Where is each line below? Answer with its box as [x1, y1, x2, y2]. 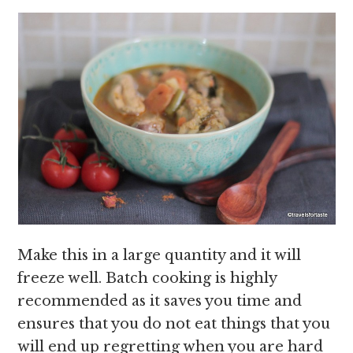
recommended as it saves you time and [17, 292, 303, 310]
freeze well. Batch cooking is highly [17, 269, 277, 287]
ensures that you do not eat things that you [17, 315, 331, 333]
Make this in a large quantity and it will [17, 247, 302, 264]
